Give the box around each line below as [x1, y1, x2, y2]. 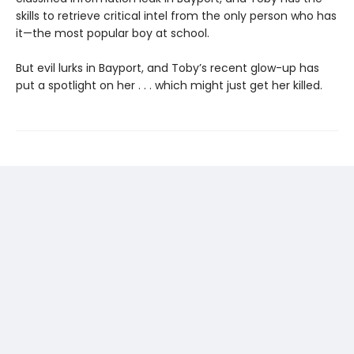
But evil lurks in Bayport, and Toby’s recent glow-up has [16, 60, 319, 76]
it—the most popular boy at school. [16, 25, 209, 41]
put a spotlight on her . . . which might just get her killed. [16, 77, 322, 93]
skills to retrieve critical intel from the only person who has [16, 8, 337, 24]
